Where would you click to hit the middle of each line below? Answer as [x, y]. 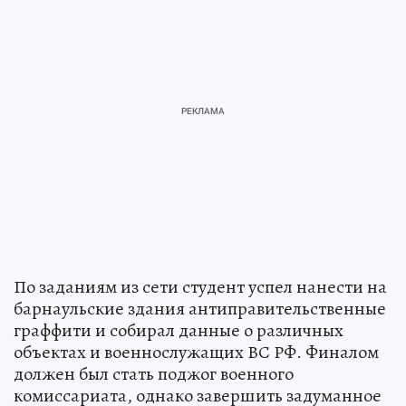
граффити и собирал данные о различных [179, 331]
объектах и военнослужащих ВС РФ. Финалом [196, 353]
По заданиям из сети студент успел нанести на [200, 287]
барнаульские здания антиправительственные [200, 309]
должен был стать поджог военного [154, 374]
